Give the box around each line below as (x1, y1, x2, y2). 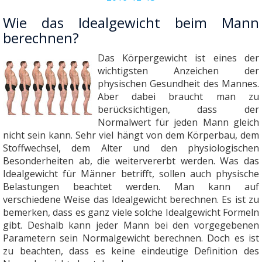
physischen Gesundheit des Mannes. (97, 77, 259, 91)
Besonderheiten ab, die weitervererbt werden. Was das (3, 154, 259, 168)
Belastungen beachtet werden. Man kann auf (3, 180, 259, 194)
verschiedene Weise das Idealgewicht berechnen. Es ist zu (3, 193, 259, 206)
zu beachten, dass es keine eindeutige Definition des (3, 244, 259, 258)
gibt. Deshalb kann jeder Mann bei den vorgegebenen (3, 219, 259, 232)
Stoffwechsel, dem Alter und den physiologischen (3, 142, 259, 155)
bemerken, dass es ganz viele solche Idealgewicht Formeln (3, 206, 259, 219)
